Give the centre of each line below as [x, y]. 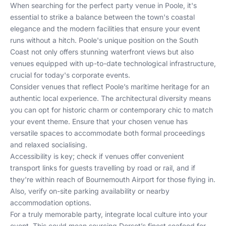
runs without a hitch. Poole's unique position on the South [104, 40]
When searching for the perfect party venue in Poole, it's [103, 5]
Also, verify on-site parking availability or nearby [90, 191]
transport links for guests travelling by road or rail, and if [103, 168]
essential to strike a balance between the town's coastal [102, 17]
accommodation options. [51, 203]
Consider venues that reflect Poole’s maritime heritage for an [110, 87]
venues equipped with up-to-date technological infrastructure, [113, 63]
